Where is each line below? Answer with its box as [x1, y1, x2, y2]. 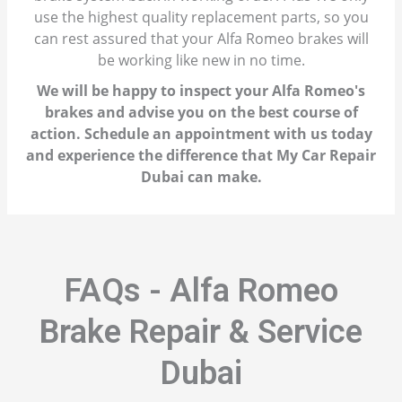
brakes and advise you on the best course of [44, 102, 358, 123]
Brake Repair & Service [39, 313, 363, 352]
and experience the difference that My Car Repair [26, 145, 376, 166]
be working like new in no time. [97, 50, 305, 71]
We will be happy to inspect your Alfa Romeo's [37, 81, 365, 101]
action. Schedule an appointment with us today [30, 124, 372, 144]
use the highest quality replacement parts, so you [33, 7, 369, 28]
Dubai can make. [140, 167, 262, 188]
